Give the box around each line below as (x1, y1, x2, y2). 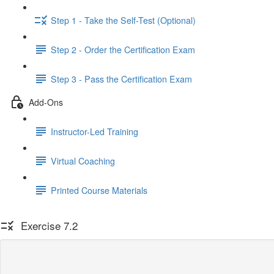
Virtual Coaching (51, 154, 115, 167)
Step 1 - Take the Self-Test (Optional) (51, 13, 196, 26)
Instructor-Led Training (51, 125, 138, 138)
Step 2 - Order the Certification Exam (51, 43, 195, 56)
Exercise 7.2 (15, 218, 78, 233)
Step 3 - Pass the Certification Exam (51, 72, 192, 85)
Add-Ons (29, 95, 63, 108)
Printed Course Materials (51, 183, 147, 196)
